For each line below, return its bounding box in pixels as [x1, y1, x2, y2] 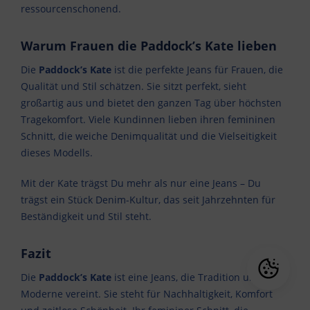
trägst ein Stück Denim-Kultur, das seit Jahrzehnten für [21, 193, 275, 207]
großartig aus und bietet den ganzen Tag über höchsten [21, 96, 282, 110]
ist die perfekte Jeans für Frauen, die [111, 63, 283, 77]
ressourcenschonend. [21, 2, 121, 16]
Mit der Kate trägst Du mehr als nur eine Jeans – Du [21, 176, 261, 190]
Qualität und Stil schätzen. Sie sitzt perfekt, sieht [21, 80, 246, 93]
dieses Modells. [21, 146, 93, 160]
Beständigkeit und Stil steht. [21, 210, 152, 224]
